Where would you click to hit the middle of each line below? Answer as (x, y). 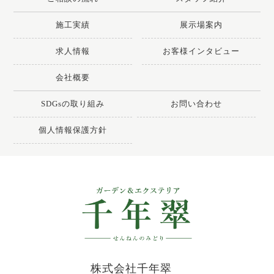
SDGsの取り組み (73, 103)
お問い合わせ (196, 103)
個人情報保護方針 (73, 130)
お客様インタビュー (201, 51)
